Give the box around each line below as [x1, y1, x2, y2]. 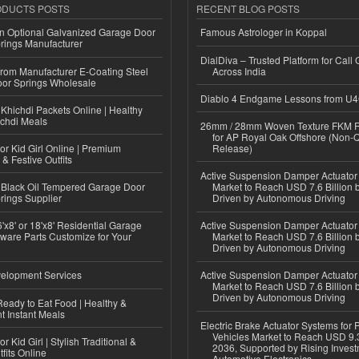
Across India [212, 63, 266, 78]
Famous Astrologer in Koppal [200, 25, 327, 39]
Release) [212, 140, 252, 155]
